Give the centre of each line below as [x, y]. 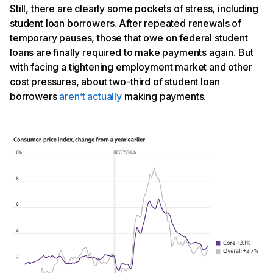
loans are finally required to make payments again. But [132, 52]
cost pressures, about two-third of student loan [115, 81]
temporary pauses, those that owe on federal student [129, 37]
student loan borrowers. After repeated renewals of [126, 23]
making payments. [164, 96]
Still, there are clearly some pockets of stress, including [134, 8]
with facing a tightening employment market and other [131, 67]
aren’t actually [91, 96]
